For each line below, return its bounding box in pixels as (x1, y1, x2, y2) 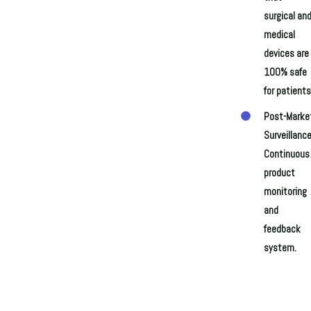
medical (263, 28, 295, 42)
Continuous (263, 148, 310, 161)
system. (263, 242, 296, 255)
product (263, 167, 295, 180)
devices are (263, 47, 309, 60)
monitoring (263, 185, 307, 199)
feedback (263, 223, 301, 236)
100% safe (263, 66, 307, 79)
